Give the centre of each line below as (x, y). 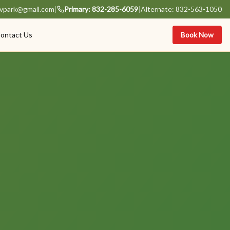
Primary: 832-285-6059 (101, 9)
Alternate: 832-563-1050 (181, 9)
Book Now (197, 35)
